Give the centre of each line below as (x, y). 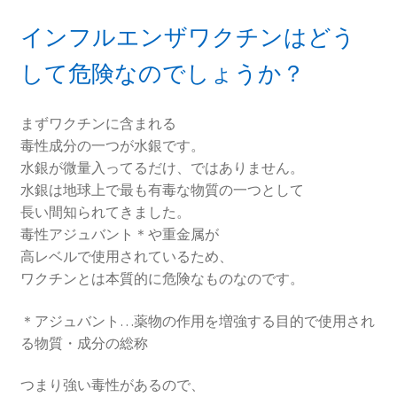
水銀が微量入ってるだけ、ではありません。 (162, 168)
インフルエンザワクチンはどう (187, 38)
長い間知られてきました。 (105, 212)
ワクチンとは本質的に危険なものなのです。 (162, 279)
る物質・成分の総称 (84, 343)
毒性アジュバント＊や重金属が (119, 234)
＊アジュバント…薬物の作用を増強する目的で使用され (197, 320)
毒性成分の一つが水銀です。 (112, 146)
